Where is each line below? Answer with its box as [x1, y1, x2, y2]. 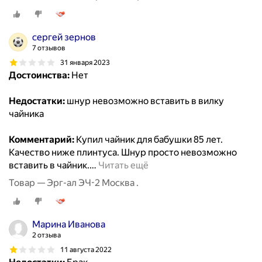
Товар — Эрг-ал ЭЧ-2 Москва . [9, 177, 139, 189]
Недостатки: [9, 95, 65, 107]
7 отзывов [32, 44, 65, 53]
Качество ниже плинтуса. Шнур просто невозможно [9, 147, 237, 158]
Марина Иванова [32, 219, 105, 230]
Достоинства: [9, 70, 70, 81]
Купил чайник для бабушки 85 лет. [74, 134, 223, 146]
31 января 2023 [60, 58, 110, 67]
